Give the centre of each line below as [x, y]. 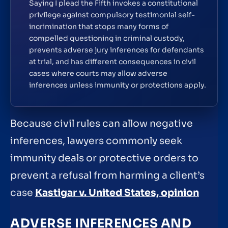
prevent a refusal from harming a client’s [107, 175]
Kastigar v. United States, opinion [117, 193]
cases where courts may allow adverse [98, 73]
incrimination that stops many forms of [99, 26]
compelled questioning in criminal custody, [107, 38]
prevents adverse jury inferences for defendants [117, 50]
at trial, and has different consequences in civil [112, 62]
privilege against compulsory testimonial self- [112, 15]
